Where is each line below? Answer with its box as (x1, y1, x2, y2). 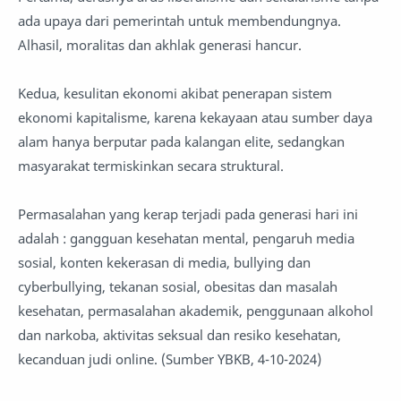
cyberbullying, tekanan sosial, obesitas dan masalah (18, 277, 337, 295)
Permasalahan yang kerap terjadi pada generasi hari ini (18, 205, 358, 223)
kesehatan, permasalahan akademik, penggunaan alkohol (18, 302, 373, 320)
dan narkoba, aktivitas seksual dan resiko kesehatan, (18, 326, 341, 344)
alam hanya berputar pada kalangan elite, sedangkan (18, 132, 345, 150)
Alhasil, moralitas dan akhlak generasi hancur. (18, 36, 305, 54)
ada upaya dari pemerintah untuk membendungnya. (18, 12, 341, 30)
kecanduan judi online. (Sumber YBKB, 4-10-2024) (18, 350, 321, 368)
